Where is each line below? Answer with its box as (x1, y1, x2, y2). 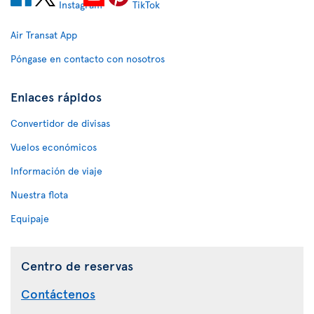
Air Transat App (11, 27, 77, 41)
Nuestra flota (11, 187, 68, 201)
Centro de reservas (21, 256, 133, 274)
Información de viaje (11, 163, 102, 177)
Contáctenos (21, 284, 95, 302)
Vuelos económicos (11, 139, 97, 153)
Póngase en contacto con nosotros (11, 51, 165, 65)
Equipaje (11, 211, 49, 225)
